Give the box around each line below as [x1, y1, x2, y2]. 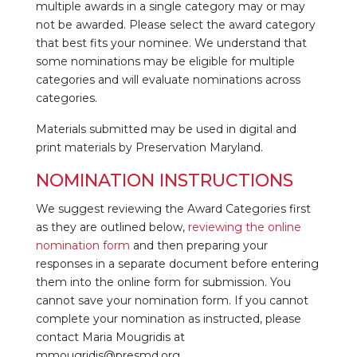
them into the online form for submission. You [35, 274, 291, 289]
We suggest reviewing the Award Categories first [35, 201, 311, 216]
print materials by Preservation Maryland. [35, 139, 263, 155]
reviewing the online [187, 219, 301, 234]
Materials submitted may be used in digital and [35, 121, 296, 136]
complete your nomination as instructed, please [35, 311, 301, 326]
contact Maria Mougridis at [35, 329, 185, 344]
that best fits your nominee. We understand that [35, 35, 307, 50]
